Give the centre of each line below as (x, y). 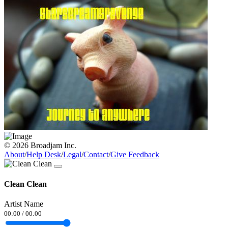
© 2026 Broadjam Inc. (40, 146)
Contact (96, 155)
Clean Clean (25, 184)
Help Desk (44, 155)
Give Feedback (135, 155)
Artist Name (24, 204)
